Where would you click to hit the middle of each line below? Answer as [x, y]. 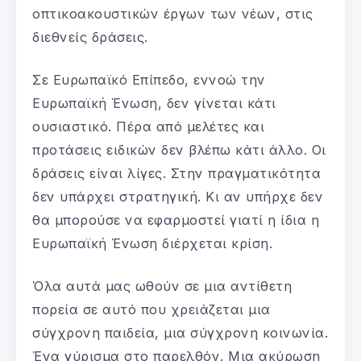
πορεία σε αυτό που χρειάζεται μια [151, 309]
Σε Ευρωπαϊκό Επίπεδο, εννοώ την [149, 79]
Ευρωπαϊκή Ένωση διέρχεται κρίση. [152, 243]
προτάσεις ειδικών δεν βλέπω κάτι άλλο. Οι [179, 149]
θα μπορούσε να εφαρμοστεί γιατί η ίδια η [176, 220]
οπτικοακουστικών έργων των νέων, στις [173, 13]
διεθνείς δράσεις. [90, 37]
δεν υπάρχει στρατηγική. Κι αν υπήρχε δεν [178, 196]
